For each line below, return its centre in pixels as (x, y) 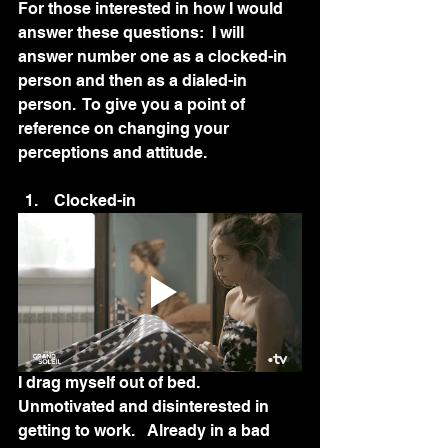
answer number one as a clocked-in (154, 56)
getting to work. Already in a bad (146, 431)
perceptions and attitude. (112, 152)
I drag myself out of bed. (113, 383)
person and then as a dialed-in (134, 80)
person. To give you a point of (133, 104)
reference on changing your (125, 128)
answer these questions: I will (133, 32)
